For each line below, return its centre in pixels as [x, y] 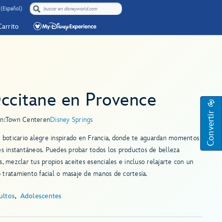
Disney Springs [72, 120]
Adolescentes [41, 196]
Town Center [24, 120]
